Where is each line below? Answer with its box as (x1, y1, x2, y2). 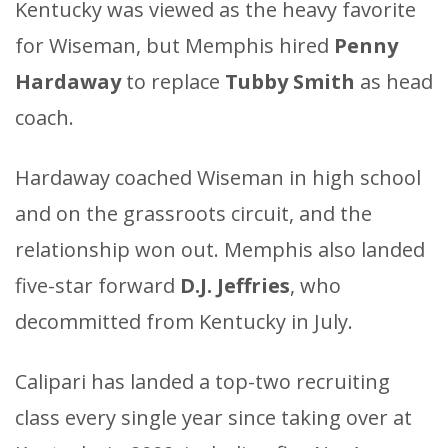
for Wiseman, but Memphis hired (15, 31, 334, 59)
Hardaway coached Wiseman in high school (15, 163, 421, 191)
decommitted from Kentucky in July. (15, 307, 353, 335)
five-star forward (15, 271, 180, 299)
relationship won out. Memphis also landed (15, 235, 425, 263)
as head (355, 67, 433, 95)
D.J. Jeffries (180, 271, 290, 299)
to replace (121, 67, 225, 95)
